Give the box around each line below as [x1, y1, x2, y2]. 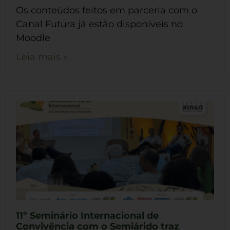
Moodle [16, 32, 50, 44]
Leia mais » [16, 51, 68, 63]
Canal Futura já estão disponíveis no [16, 18, 183, 30]
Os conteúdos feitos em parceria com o [16, 4, 197, 16]
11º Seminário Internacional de [16, 209, 159, 221]
